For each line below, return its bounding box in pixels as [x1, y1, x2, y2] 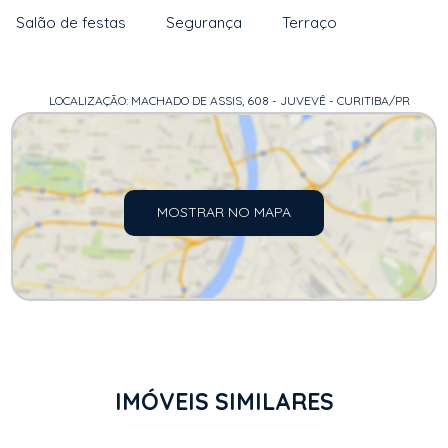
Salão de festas [16, 13, 127, 32]
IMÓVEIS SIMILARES [114, 387, 334, 416]
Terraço [282, 13, 338, 32]
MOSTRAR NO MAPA [157, 203, 291, 221]
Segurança [166, 13, 243, 32]
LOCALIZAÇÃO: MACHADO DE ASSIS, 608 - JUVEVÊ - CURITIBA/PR [48, 93, 410, 108]
